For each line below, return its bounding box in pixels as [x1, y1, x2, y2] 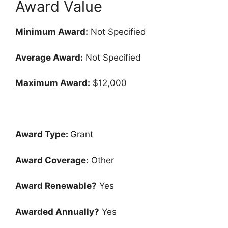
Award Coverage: [15, 155, 89, 165]
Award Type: [15, 129, 70, 140]
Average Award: [15, 52, 83, 63]
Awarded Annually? [15, 206, 99, 217]
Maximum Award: [15, 78, 90, 89]
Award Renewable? [15, 181, 97, 191]
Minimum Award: [15, 26, 88, 37]
